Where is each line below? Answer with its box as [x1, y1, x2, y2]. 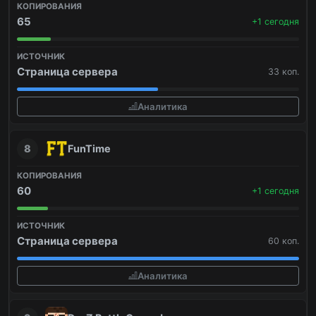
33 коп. [268, 66, 299, 78]
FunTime [68, 142, 111, 155]
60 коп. [268, 236, 299, 247]
